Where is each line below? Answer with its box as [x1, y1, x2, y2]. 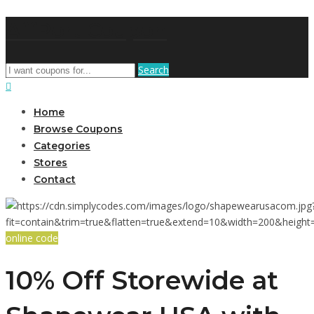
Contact [34, 172, 76, 186]
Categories [34, 139, 90, 152]
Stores [34, 156, 67, 169]
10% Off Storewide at [6, 265, 278, 296]
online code [6, 231, 58, 245]
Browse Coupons [34, 122, 123, 135]
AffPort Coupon [6, 18, 167, 43]
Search [138, 62, 169, 76]
